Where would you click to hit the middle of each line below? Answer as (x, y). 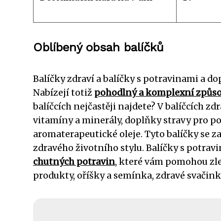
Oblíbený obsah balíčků (98, 47)
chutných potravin (74, 162)
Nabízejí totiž (64, 92)
